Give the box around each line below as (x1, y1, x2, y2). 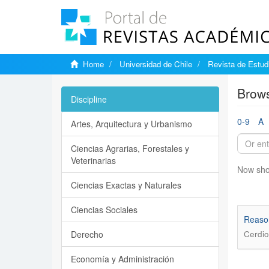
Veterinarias (71, 154, 116, 166)
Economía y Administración (71, 253, 174, 265)
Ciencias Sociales (71, 204, 138, 216)
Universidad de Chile (119, 58, 192, 70)
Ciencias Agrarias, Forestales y (71, 142, 189, 154)
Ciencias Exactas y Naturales (71, 179, 181, 191)
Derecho (71, 228, 103, 240)
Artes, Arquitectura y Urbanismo (71, 118, 192, 130)
